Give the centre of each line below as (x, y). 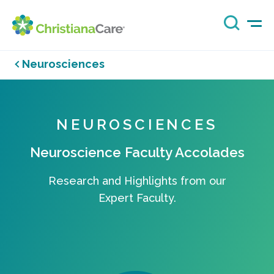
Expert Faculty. (137, 198)
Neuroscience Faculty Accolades (137, 153)
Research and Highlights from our (137, 181)
